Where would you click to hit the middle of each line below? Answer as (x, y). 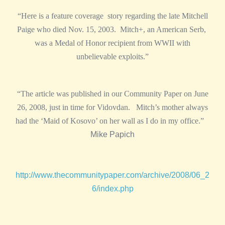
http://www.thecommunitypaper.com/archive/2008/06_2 (113, 175)
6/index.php (113, 188)
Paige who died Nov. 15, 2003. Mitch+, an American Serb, (113, 29)
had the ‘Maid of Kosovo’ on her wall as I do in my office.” (109, 121)
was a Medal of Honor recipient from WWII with (113, 43)
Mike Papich (113, 134)
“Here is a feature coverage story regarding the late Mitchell (113, 16)
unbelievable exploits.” (113, 56)
